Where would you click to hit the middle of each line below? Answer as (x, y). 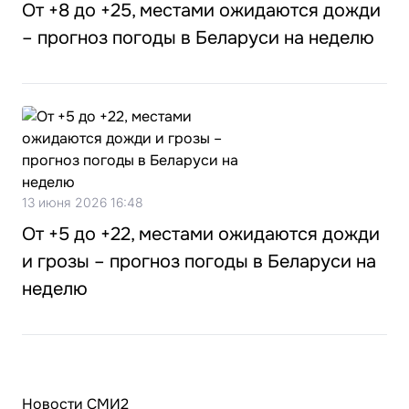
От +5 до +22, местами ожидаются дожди (201, 234)
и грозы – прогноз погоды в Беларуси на (199, 262)
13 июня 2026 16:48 (83, 202)
